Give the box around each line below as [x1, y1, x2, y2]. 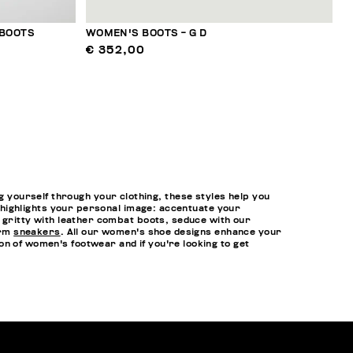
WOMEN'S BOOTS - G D [85, 28, 207, 39]
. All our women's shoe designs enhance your [60, 227, 282, 236]
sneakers [13, 227, 61, 236]
